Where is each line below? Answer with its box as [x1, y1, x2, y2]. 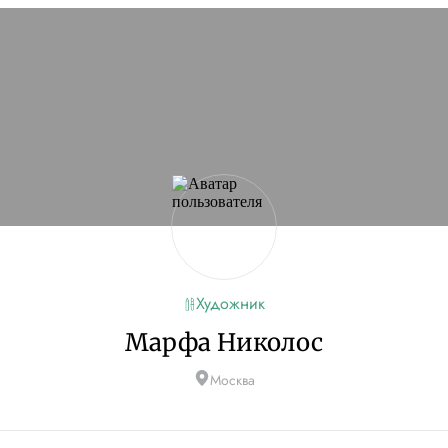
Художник [195, 292, 265, 315]
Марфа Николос [125, 327, 323, 358]
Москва [209, 370, 255, 390]
